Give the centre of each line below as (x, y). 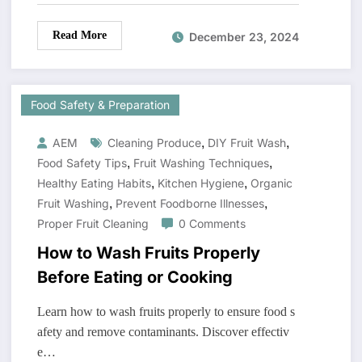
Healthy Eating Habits (94, 183)
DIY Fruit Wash (246, 143)
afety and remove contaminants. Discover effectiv (163, 332)
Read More (79, 36)
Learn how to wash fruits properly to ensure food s (166, 312)
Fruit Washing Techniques (201, 163)
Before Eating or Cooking (135, 278)
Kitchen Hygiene (200, 183)
